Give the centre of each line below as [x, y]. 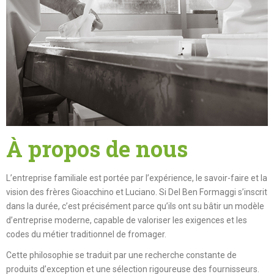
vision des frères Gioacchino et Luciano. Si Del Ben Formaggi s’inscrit [137, 192]
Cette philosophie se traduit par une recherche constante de [121, 255]
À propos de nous [97, 148]
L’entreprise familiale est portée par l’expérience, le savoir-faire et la [137, 178]
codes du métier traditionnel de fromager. [86, 234]
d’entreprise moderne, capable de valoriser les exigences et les [127, 220]
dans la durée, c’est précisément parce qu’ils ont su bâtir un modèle [135, 206]
